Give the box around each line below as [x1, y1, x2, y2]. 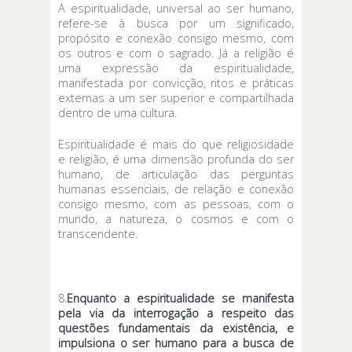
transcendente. [58, 226, 137, 242]
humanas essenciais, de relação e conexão [58, 181, 294, 197]
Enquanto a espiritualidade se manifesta [67, 290, 294, 306]
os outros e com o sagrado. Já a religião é [58, 45, 294, 60]
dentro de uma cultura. [58, 104, 177, 120]
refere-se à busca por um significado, [58, 15, 294, 31]
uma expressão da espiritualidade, [58, 60, 294, 75]
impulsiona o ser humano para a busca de [58, 335, 294, 350]
